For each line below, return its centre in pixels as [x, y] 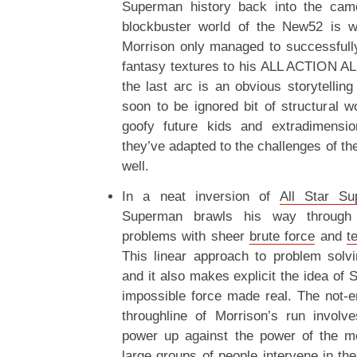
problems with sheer [186, 236]
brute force [282, 236]
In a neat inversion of [201, 196]
